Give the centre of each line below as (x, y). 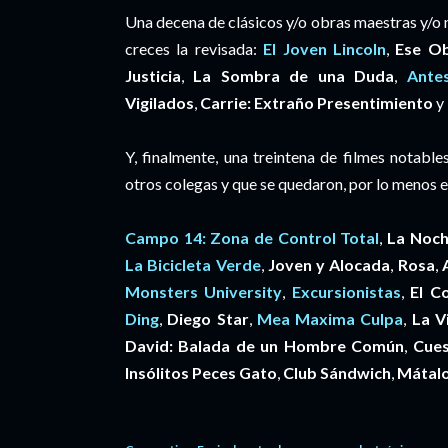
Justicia (153, 75)
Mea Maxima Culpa (330, 318)
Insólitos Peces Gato (201, 372)
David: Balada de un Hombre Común (265, 345)
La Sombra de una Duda (294, 75)
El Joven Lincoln (325, 48)
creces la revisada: (194, 48)
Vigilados (159, 102)
